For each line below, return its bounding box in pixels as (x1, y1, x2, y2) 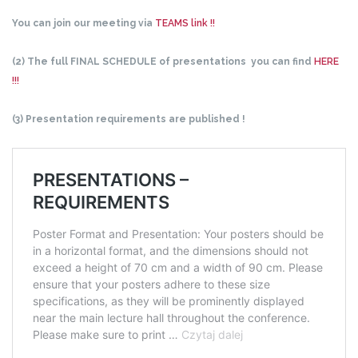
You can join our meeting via (12, 18, 155, 30)
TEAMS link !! (155, 18, 215, 30)
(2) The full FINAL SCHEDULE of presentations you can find (12, 56, 312, 68)
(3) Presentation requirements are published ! (12, 113, 245, 125)
